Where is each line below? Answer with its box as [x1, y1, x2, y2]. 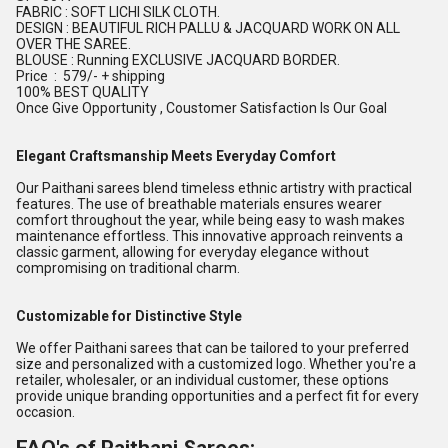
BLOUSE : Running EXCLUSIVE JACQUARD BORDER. [16, 52, 340, 68]
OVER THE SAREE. [16, 36, 131, 52]
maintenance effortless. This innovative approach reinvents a [16, 228, 403, 244]
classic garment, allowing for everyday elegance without [16, 244, 369, 260]
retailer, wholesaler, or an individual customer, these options [16, 372, 389, 388]
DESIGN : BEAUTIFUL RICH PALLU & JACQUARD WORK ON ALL [16, 20, 400, 36]
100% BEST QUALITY [16, 84, 152, 100]
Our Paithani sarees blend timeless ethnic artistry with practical [16, 180, 412, 196]
